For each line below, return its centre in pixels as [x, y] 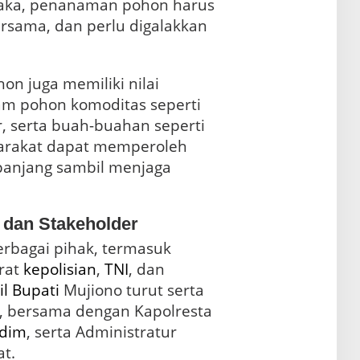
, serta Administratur [101, 331]
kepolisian [59, 269]
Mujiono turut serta [131, 290]
